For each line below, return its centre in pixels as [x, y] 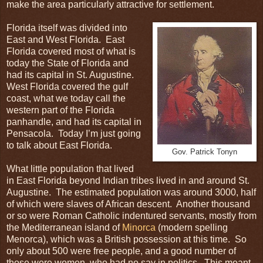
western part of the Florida [60, 110]
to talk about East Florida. [59, 145]
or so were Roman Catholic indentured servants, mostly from [131, 215]
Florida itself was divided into [67, 28]
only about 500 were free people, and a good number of [121, 251]
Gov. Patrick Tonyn [205, 151]
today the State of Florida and [68, 63]
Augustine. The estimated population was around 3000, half [131, 192]
